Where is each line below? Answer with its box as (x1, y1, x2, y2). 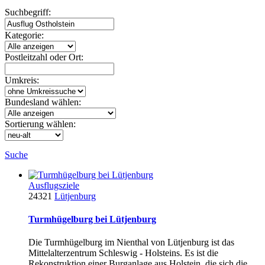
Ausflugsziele (28, 180, 79, 190)
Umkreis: (5, 75, 39, 85)
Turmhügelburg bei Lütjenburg (28, 214, 156, 225)
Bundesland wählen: (5, 96, 81, 107)
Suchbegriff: (5, 7, 51, 17)
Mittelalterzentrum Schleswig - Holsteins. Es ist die (28, 248, 218, 258)
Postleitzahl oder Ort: (5, 51, 83, 62)
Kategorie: (5, 30, 44, 40)
